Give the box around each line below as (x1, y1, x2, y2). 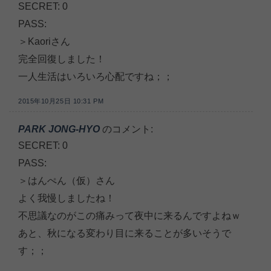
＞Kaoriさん (18, 36, 70, 47)
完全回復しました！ (18, 53, 105, 64)
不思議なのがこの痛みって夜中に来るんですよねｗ (18, 211, 241, 221)
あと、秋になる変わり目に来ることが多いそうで (18, 228, 231, 239)
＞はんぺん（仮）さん (18, 175, 115, 186)
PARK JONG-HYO (18, 124, 100, 135)
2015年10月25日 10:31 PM (18, 97, 104, 105)
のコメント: (102, 124, 153, 135)
